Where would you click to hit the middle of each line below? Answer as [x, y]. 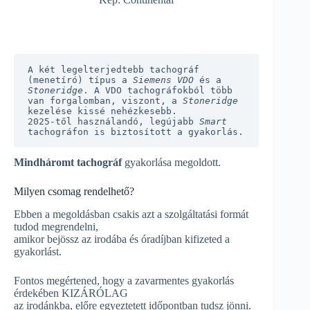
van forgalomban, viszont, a [105, 100]
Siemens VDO [163, 80]
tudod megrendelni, [56, 226]
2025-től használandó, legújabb [113, 121]
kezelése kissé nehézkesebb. [102, 111]
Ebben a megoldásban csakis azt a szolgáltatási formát [131, 214]
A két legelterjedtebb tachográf [113, 69]
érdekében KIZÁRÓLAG [71, 293]
